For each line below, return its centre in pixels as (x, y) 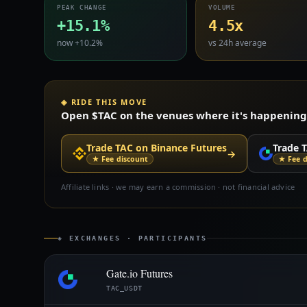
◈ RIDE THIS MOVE (105, 102)
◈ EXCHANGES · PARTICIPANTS (133, 238)
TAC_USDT (124, 288)
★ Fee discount (120, 159)
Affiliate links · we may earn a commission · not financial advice (178, 187)
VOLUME (222, 8)
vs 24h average (237, 43)
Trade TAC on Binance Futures (157, 148)
